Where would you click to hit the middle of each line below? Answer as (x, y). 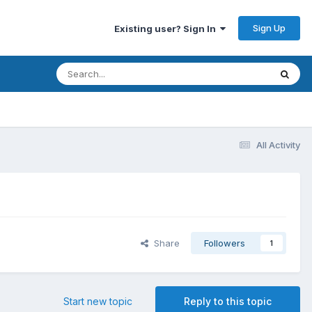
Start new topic (98, 302)
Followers (225, 243)
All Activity (278, 145)
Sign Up (269, 28)
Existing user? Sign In (167, 28)
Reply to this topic (228, 302)
